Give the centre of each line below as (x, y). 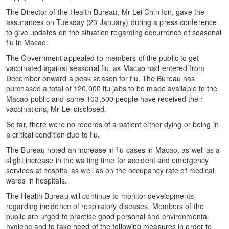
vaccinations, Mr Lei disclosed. (56, 109)
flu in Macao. (27, 42)
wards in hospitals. (37, 180)
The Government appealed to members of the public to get (103, 58)
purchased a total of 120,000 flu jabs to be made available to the (112, 88)
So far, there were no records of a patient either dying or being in (112, 124)
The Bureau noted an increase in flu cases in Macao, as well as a (113, 150)
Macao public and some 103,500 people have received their (105, 98)
